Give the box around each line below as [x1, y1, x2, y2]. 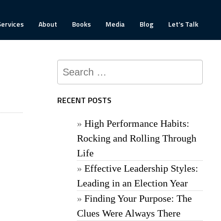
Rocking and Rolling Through [77, 133, 196, 144]
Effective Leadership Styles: [84, 163, 198, 174]
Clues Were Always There [77, 208, 181, 219]
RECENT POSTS [57, 94, 111, 106]
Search [57, 59, 85, 74]
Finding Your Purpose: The [84, 193, 192, 204]
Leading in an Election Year [77, 178, 188, 188]
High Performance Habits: [84, 118, 189, 129]
